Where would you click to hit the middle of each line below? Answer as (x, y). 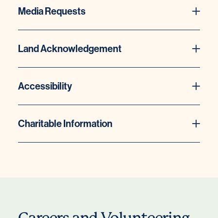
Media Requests (52, 11)
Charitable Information (65, 123)
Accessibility (45, 86)
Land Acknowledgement (70, 48)
